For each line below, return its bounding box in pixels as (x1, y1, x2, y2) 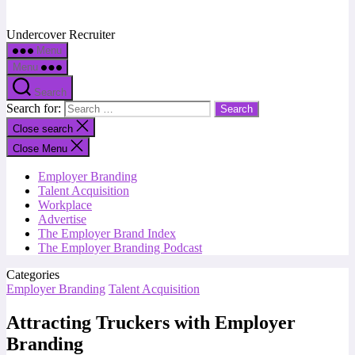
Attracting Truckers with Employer (6, 311, 296, 333)
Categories (6, 268, 59, 281)
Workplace (38, 198, 92, 212)
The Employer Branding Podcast (38, 241, 202, 254)
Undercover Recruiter (6, 28, 115, 41)
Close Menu (13, 143, 67, 155)
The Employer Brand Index (38, 227, 176, 240)
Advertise (38, 212, 86, 226)
